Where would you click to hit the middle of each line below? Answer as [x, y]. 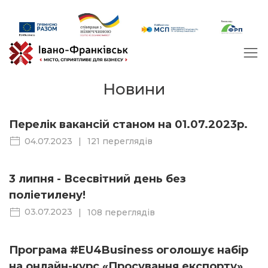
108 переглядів [121, 212]
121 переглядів [120, 141]
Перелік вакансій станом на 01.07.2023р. [128, 125]
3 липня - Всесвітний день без [98, 179]
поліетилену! [47, 195]
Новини [134, 89]
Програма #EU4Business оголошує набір [129, 250]
